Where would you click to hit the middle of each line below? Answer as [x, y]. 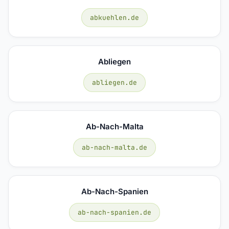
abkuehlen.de [114, 17]
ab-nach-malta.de [114, 147]
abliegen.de [114, 82]
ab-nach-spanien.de [114, 212]
